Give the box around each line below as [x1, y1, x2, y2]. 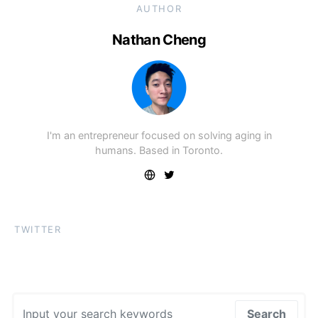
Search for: [14, 295, 70, 309]
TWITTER [14, 224, 62, 235]
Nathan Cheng [112, 31, 206, 48]
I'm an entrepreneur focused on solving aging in [46, 129, 272, 141]
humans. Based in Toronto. [95, 144, 223, 156]
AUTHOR [136, 3, 182, 14]
